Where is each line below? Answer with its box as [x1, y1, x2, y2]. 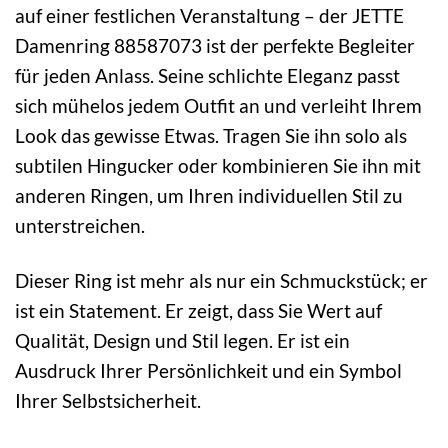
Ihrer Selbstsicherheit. [15, 388, 201, 412]
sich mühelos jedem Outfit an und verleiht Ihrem [15, 94, 422, 118]
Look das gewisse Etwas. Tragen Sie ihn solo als [15, 124, 407, 148]
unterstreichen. [15, 214, 145, 238]
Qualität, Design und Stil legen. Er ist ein [15, 328, 350, 352]
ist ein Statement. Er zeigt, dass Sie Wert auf [15, 298, 382, 322]
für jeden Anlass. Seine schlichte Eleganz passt [15, 64, 400, 88]
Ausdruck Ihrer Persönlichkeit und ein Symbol [15, 358, 402, 382]
